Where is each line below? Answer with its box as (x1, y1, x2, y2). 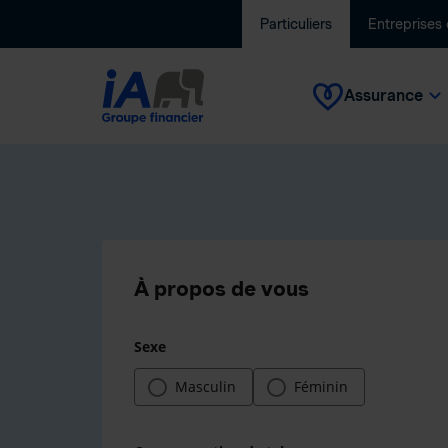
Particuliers (260, 16, 332, 32)
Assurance (344, 86, 423, 105)
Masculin (175, 377, 236, 396)
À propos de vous (134, 276, 309, 301)
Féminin (294, 377, 348, 396)
